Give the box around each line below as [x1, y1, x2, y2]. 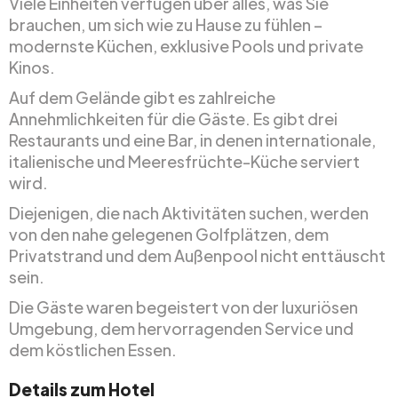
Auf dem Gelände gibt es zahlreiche [9, 87, 275, 108]
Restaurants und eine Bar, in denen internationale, [9, 130, 376, 151]
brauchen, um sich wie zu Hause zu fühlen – [9, 14, 322, 36]
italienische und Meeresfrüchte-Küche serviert [9, 151, 360, 172]
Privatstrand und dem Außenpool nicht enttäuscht [9, 245, 386, 267]
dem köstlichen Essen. [9, 339, 177, 361]
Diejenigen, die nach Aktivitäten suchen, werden [9, 203, 369, 224]
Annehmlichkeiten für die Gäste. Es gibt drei [9, 108, 338, 130]
